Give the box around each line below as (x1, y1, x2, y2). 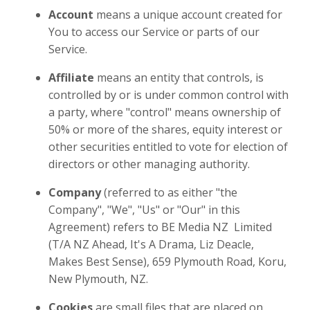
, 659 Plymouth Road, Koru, (147, 254, 286, 269)
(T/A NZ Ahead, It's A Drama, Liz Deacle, (48, 237, 254, 252)
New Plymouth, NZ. (48, 271, 148, 286)
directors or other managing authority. (48, 156, 250, 172)
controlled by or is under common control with (48, 87, 289, 102)
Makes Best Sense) (48, 254, 147, 269)
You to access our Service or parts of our (48, 24, 259, 39)
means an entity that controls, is (97, 70, 264, 85)
